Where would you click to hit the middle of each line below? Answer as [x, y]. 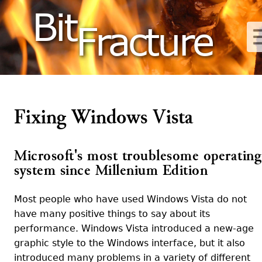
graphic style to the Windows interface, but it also [130, 243]
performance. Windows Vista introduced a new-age [134, 228]
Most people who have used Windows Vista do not [130, 199]
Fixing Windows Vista [104, 118]
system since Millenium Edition [111, 170]
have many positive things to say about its [112, 214]
